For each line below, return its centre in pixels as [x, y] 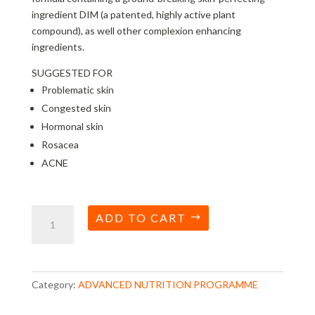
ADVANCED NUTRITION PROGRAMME [168, 284]
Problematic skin [77, 89]
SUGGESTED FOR [72, 72]
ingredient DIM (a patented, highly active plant [133, 14]
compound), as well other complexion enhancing [136, 30]
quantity [49, 245]
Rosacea [60, 144]
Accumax [51, 229]
